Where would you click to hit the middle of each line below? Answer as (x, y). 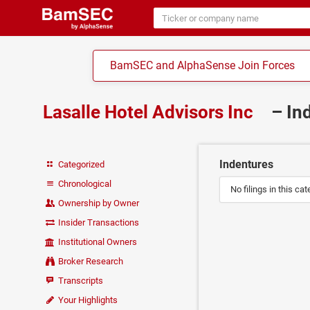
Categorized (81, 165)
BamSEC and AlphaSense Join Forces (203, 65)
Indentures (246, 165)
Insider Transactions (98, 223)
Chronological (84, 184)
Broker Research (91, 262)
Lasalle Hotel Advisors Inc (150, 112)
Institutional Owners (97, 242)
